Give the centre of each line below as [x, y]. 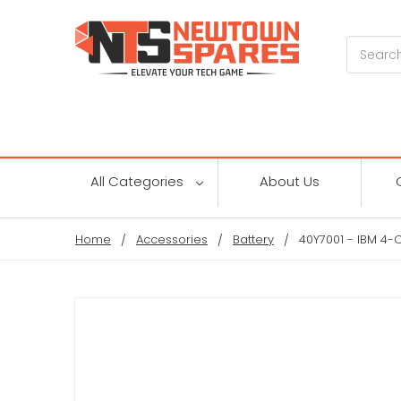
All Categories [138, 181]
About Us [290, 181]
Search [369, 45]
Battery [253, 239]
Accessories [172, 239]
